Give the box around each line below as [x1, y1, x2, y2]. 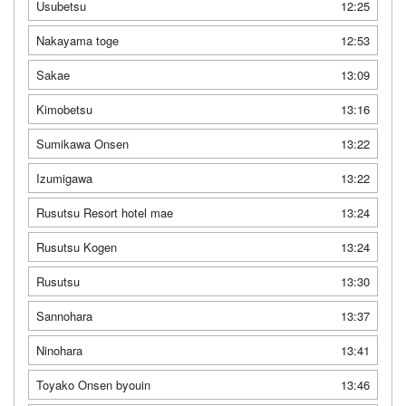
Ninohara [36, 342, 82, 360]
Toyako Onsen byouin [36, 376, 150, 394]
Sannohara [36, 307, 92, 325]
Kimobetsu [36, 101, 92, 119]
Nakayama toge [36, 32, 119, 50]
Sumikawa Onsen [36, 135, 129, 153]
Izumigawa [36, 169, 92, 188]
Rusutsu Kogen [36, 238, 117, 256]
